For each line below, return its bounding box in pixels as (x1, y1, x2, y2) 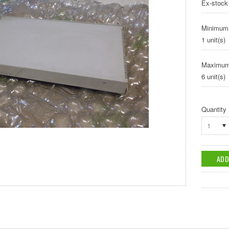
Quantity (201, 104, 226, 114)
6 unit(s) (201, 72, 225, 81)
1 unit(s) (201, 35, 225, 44)
